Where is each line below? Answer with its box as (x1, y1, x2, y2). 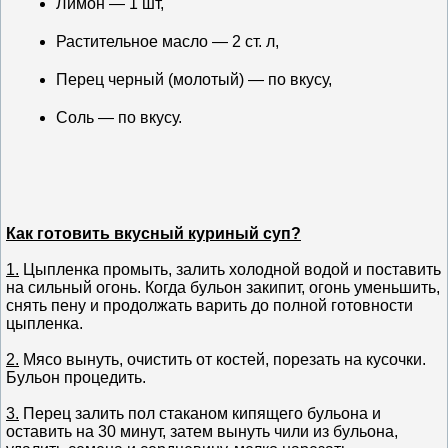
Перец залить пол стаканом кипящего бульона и (19, 404, 381, 422)
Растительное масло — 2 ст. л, (56, 32, 279, 50)
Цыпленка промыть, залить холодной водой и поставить (19, 260, 441, 278)
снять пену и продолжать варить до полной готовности (6, 296, 413, 314)
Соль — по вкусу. (56, 108, 182, 126)
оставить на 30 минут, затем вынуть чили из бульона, (6, 422, 398, 440)
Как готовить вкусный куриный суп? (6, 224, 301, 242)
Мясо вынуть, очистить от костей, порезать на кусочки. (19, 350, 426, 368)
